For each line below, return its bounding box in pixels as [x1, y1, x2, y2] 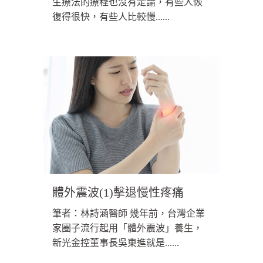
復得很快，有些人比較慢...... [52, 12, 170, 22]
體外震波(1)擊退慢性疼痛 [52, 186, 184, 200]
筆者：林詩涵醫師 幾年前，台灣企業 [52, 208, 205, 219]
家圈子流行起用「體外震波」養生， [52, 223, 203, 234]
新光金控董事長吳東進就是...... [52, 238, 179, 248]
